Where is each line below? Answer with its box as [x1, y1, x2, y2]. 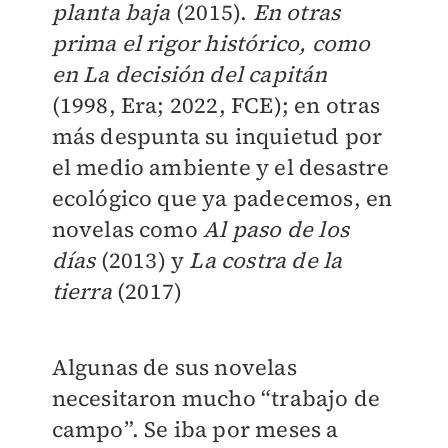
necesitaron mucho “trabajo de [51, 383, 381, 414]
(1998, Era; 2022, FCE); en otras [51, 90, 380, 121]
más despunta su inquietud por [51, 121, 383, 152]
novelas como [51, 214, 204, 245]
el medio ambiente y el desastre [51, 152, 389, 183]
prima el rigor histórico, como [51, 28, 371, 59]
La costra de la [189, 245, 343, 276]
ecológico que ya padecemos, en [51, 183, 393, 214]
